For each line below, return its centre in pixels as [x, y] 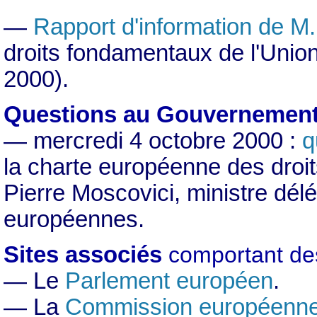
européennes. [74, 219]
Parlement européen [169, 281]
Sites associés [83, 255]
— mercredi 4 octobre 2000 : [153, 140]
